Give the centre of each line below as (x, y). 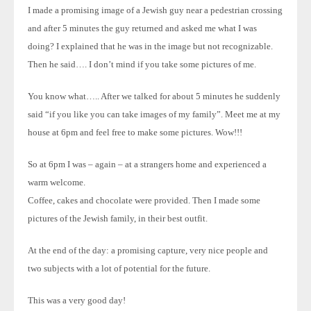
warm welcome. (57, 182)
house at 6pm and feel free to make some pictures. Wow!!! (135, 132)
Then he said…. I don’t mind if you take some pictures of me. (142, 64)
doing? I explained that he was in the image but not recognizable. (150, 46)
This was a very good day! (77, 300)
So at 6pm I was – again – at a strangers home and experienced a (147, 164)
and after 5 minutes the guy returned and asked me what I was (142, 28)
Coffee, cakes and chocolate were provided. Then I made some (144, 200)
